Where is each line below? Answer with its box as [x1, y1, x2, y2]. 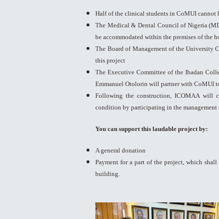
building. [95, 170, 120, 178]
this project [95, 57, 126, 65]
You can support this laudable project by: [95, 125, 208, 133]
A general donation [95, 147, 146, 154]
